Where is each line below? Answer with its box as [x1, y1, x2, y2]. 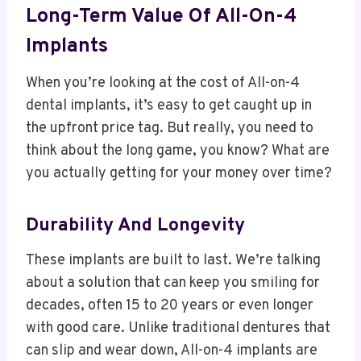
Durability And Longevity [26, 214, 245, 239]
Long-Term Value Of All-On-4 [26, 4, 297, 31]
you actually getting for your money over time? [26, 164, 332, 183]
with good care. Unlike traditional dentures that [26, 318, 330, 338]
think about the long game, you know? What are [26, 141, 330, 160]
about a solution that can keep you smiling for [26, 273, 320, 293]
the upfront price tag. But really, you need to [26, 118, 313, 138]
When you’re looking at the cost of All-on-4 [26, 73, 300, 93]
